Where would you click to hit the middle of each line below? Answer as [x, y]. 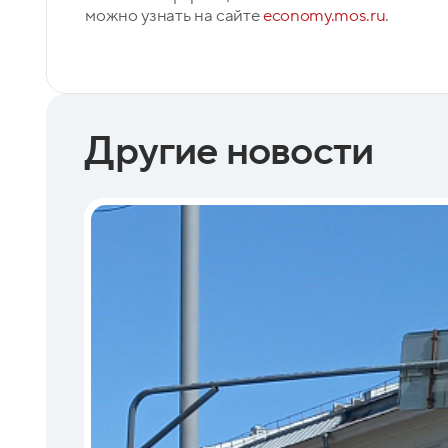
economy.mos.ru [324, 16]
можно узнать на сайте [174, 16]
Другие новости [229, 152]
